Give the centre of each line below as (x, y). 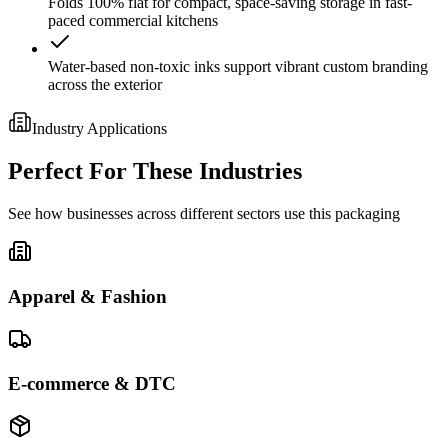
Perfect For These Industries (155, 171)
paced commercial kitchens (133, 21)
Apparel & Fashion (87, 296)
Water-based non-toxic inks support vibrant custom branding (238, 67)
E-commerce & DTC (92, 384)
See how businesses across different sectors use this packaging (204, 214)
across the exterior (105, 85)
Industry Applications (99, 129)
